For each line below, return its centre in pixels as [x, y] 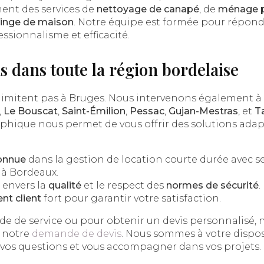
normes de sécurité [212, 185]
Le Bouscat [31, 111]
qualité [65, 185]
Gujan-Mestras [203, 111]
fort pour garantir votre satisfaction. [131, 198]
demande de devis [77, 234]
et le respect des [124, 185]
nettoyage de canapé [148, 9]
